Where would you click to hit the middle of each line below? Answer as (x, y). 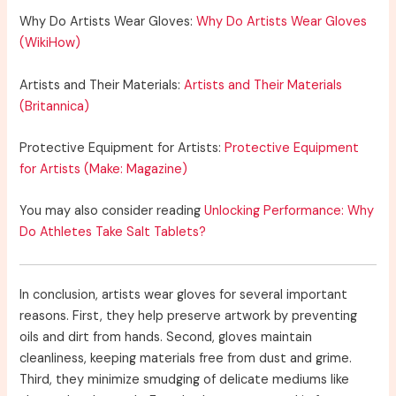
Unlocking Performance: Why (289, 211)
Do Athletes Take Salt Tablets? (113, 232)
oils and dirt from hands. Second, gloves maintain (166, 337)
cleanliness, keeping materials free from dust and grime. (186, 358)
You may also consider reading (112, 211)
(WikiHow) (50, 43)
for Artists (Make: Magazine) (104, 170)
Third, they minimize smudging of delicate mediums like (185, 379)
